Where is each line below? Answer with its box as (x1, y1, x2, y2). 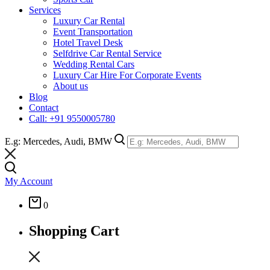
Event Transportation (53, 26, 133, 37)
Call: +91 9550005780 (29, 113, 115, 124)
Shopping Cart (29, 222, 119, 239)
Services (29, 4, 61, 15)
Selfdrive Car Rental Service (53, 48, 162, 58)
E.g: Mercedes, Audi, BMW (5, 136, 112, 146)
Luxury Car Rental (53, 15, 125, 26)
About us (53, 80, 88, 91)
